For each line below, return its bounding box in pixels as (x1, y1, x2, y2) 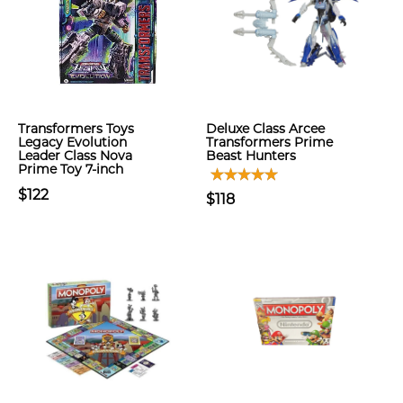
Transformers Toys (18, 121, 134, 137)
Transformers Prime (206, 134, 333, 150)
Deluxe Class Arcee (206, 121, 325, 137)
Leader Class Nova (18, 148, 132, 164)
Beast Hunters (206, 148, 296, 164)
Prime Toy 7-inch (18, 161, 123, 177)
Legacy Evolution (18, 134, 127, 150)
